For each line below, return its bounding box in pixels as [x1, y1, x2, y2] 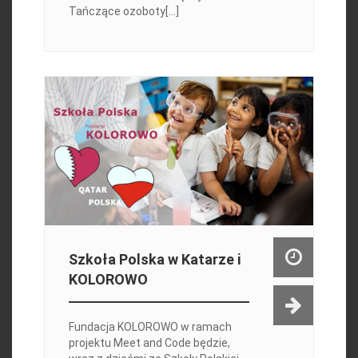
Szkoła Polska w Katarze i [68, 251, 241, 268]
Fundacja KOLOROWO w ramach [68, 320, 232, 334]
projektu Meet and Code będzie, [68, 336, 230, 350]
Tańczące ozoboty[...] [68, 5, 179, 18]
